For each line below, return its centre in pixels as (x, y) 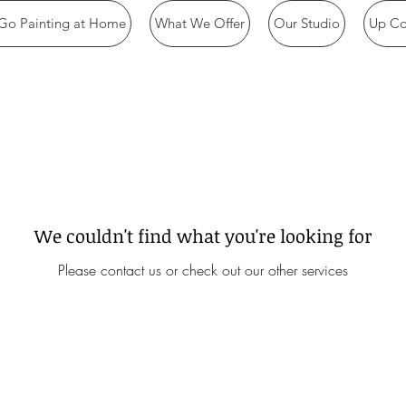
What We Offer (200, 23)
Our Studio (307, 23)
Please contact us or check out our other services (203, 270)
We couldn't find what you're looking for (203, 236)
